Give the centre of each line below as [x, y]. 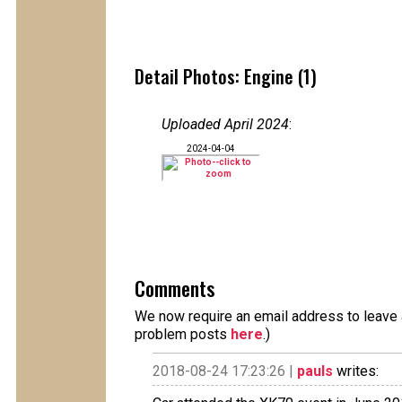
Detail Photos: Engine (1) [226, 76]
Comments [175, 288]
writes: [356, 371]
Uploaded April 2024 [225, 124]
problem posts [183, 334]
